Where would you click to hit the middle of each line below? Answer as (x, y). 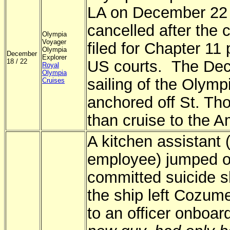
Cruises (53, 80)
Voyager (54, 42)
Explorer (54, 57)
